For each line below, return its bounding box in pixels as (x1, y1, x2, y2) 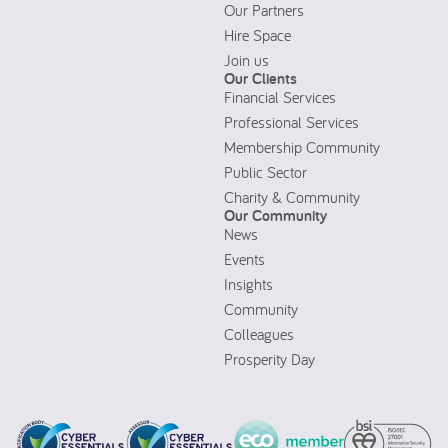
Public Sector (224, 161, 307, 182)
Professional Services (224, 111, 359, 132)
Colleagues (224, 323, 294, 344)
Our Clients (224, 67, 297, 89)
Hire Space (224, 24, 291, 45)
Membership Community (224, 136, 380, 157)
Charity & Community (224, 186, 360, 207)
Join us (224, 49, 269, 70)
